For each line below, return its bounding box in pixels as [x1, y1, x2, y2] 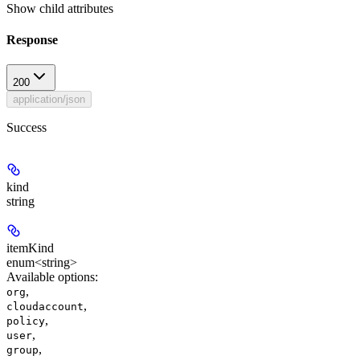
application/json [13, 93, 85, 106]
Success [6, 121, 47, 135]
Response [6, 33, 58, 47]
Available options [6, 270, 95, 284]
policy [6, 315, 45, 328]
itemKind [6, 241, 54, 256]
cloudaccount [6, 301, 84, 313]
